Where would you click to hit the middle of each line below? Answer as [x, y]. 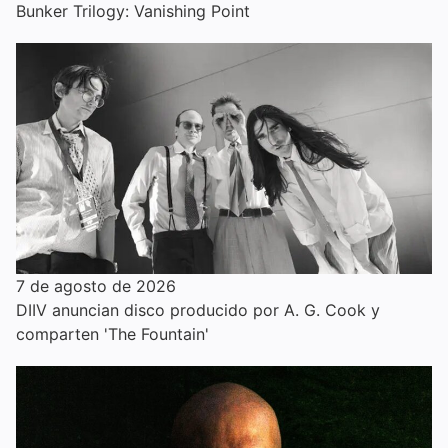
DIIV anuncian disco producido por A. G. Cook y [198, 310]
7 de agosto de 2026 [96, 286]
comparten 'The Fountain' [112, 334]
